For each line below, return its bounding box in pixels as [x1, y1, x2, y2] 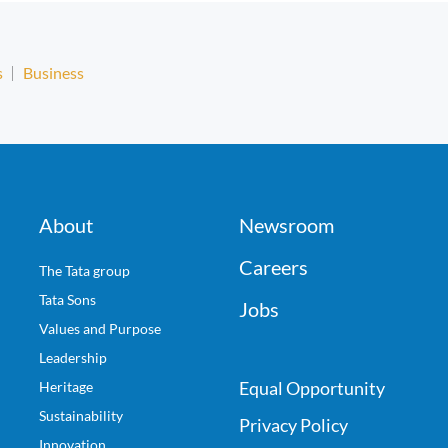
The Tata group [39, 262, 130, 279]
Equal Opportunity [239, 377, 385, 399]
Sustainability [39, 407, 123, 424]
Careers [239, 255, 308, 279]
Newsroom [239, 213, 334, 237]
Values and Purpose [39, 320, 161, 337]
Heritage [39, 378, 93, 395]
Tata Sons [39, 291, 96, 308]
